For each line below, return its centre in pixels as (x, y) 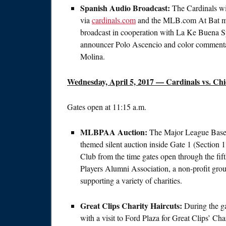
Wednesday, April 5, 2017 (110, 82)
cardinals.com (114, 20)
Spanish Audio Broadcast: (125, 8)
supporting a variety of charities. (131, 181)
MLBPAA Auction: (114, 132)
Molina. (93, 56)
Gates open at (90, 107)
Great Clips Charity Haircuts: (132, 206)
